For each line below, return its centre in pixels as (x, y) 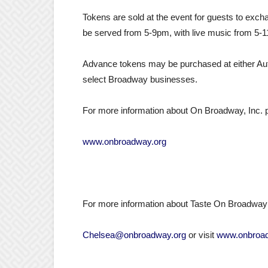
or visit (201, 235)
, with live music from (212, 33)
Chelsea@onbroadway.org (134, 235)
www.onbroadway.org (124, 141)
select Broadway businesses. (141, 79)
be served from (113, 33)
